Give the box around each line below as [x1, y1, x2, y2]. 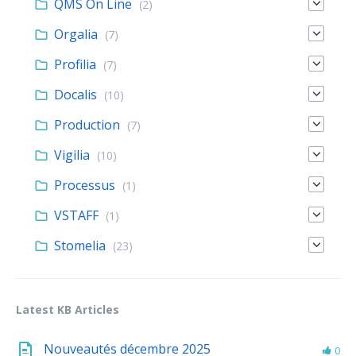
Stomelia [54, 237, 106, 255]
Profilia [54, 56, 96, 74]
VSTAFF [54, 207, 99, 225]
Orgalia [54, 25, 98, 44]
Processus [54, 176, 115, 195]
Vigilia [54, 146, 90, 164]
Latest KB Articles [16, 302, 119, 318]
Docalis [54, 86, 97, 104]
